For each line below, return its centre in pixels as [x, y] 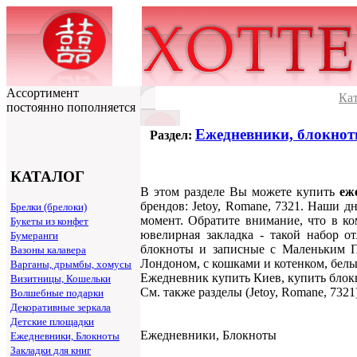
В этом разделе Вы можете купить [240, 192]
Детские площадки [52, 322]
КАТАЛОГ [47, 176]
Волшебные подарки [57, 293]
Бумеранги [34, 236]
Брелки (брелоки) [49, 207]
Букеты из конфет [49, 222]
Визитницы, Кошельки [61, 279]
